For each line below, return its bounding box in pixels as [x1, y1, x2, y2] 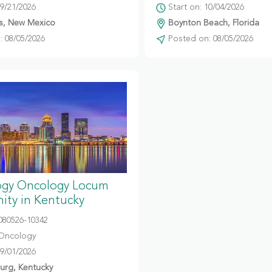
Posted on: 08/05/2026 [166, 35, 253, 43]
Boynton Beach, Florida [166, 19, 259, 27]
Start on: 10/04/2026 [166, 3, 244, 12]
